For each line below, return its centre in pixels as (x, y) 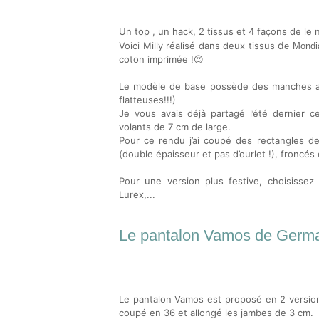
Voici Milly (142, 46)
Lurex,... (137, 194)
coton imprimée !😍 (161, 59)
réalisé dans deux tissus (222, 46)
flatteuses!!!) (147, 100)
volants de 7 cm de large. (175, 127)
